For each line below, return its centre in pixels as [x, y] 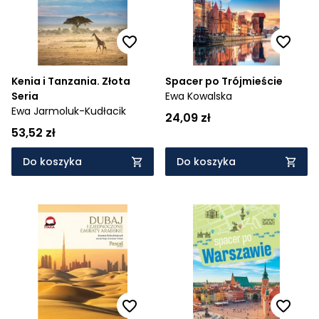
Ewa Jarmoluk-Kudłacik [69, 111]
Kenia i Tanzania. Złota [71, 81]
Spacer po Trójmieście [224, 81]
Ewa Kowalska [199, 96]
